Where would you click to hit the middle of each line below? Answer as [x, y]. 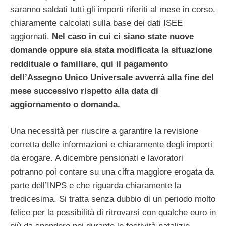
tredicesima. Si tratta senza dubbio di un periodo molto [113, 199]
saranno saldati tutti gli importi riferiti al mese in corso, [113, 9]
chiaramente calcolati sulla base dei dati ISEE [96, 23]
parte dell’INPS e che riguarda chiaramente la [96, 186]
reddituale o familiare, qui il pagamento [89, 64]
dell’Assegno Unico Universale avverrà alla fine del [112, 77]
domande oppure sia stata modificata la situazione [111, 50]
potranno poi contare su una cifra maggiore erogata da [112, 172]
